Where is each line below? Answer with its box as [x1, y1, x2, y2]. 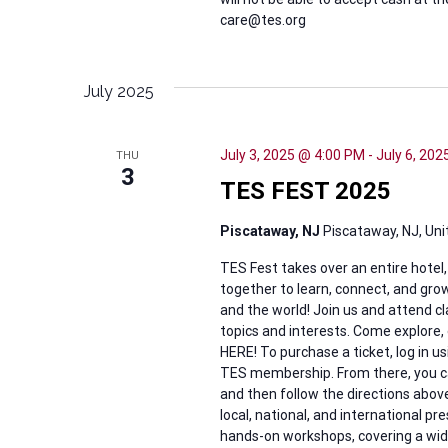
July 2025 [84, 82, 154, 101]
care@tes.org [219, 12, 306, 28]
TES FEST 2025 [219, 177, 391, 205]
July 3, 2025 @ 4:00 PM [219, 147, 365, 163]
